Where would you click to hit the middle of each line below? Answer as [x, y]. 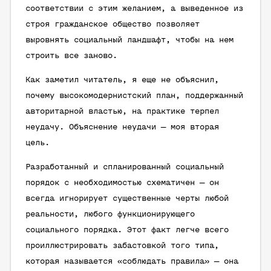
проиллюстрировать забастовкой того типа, [122, 246]
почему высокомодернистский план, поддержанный [134, 96]
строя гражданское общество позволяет [113, 24]
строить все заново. [71, 56]
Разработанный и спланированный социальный [125, 167]
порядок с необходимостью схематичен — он [122, 183]
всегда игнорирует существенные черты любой [127, 199]
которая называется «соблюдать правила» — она [132, 262]
